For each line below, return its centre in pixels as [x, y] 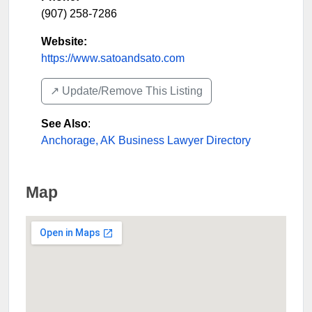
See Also [64, 123]
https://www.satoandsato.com [113, 58]
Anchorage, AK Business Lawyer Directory [146, 140]
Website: [64, 41]
